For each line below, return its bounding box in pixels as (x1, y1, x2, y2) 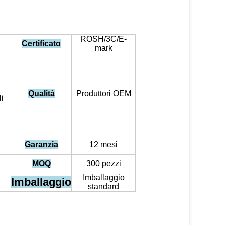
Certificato (22, 39, 61, 48)
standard (88, 182, 119, 191)
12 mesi (89, 140, 118, 149)
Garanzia (24, 140, 58, 149)
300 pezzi (86, 159, 121, 168)
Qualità (28, 89, 55, 98)
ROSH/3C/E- (80, 35, 127, 43)
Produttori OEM (76, 89, 131, 98)
